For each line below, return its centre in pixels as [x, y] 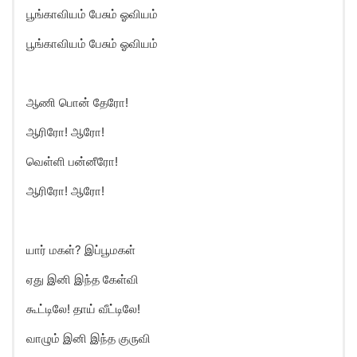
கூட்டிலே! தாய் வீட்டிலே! [83, 309]
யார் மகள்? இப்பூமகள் [81, 250]
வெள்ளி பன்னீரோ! [72, 161]
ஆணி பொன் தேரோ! [77, 102]
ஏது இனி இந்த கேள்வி [82, 279]
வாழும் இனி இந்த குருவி [88, 338]
